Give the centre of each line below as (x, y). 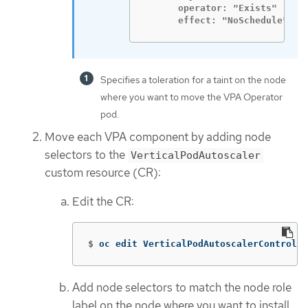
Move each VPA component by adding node (158, 136)
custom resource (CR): (103, 172)
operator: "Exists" (211, 8)
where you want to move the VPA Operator (191, 97)
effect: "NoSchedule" (217, 21)
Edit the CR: (103, 202)
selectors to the (86, 154)
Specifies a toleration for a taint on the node (193, 79)
